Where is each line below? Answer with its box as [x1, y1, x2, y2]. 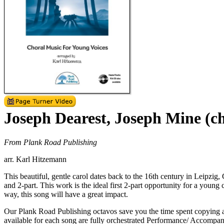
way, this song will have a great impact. [4, 190, 128, 199]
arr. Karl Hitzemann [4, 155, 66, 164]
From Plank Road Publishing [4, 138, 97, 147]
